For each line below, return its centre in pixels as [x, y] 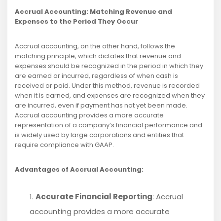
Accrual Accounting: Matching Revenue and [93, 12]
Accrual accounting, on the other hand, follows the [95, 46]
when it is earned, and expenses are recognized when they [110, 96]
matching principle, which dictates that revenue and [98, 56]
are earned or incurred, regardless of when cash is [96, 76]
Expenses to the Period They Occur [76, 22]
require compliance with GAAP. [64, 145]
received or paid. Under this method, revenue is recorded [107, 86]
